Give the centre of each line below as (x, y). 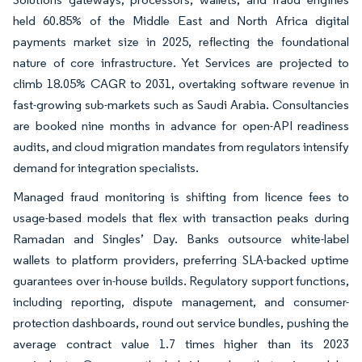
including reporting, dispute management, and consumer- (181, 301)
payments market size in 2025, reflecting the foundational (181, 41)
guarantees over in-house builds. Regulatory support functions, (181, 280)
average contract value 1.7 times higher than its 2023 (181, 343)
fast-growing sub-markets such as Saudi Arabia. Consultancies (181, 104)
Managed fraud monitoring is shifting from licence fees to (181, 196)
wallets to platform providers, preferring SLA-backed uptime (181, 259)
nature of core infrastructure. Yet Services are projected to (181, 62)
